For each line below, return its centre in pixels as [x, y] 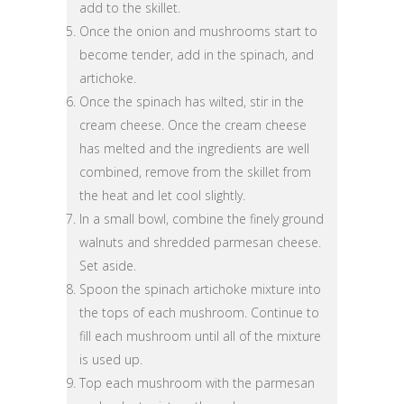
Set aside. [108, 265]
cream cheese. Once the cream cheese [193, 124]
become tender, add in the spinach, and [197, 54]
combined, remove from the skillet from [195, 171]
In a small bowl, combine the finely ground [202, 218]
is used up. [111, 359]
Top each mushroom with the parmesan [197, 382]
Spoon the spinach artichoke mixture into [200, 289]
